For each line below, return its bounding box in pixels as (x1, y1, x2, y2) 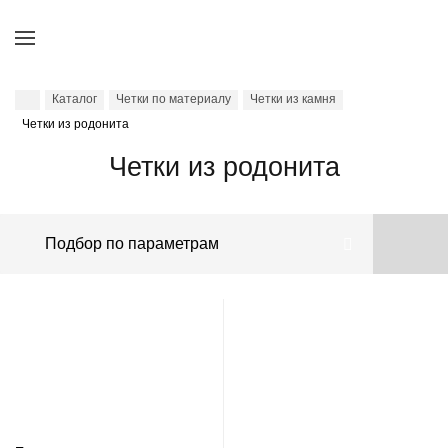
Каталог (52, 92, 97, 106)
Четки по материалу (116, 92, 231, 106)
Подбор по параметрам (45, 235, 219, 252)
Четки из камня (250, 92, 336, 106)
